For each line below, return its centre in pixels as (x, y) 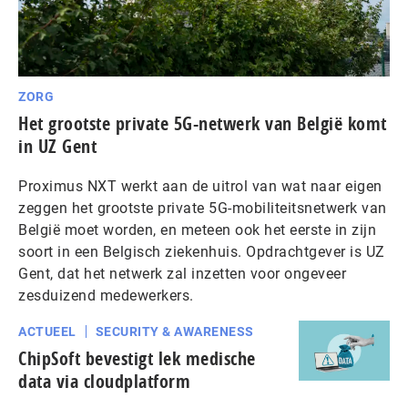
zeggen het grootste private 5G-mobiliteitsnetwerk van (203, 208)
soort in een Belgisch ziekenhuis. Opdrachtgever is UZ (202, 251)
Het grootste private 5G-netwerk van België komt (203, 123)
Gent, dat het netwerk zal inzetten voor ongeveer (182, 273)
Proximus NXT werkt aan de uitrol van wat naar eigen (200, 186)
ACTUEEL (47, 331)
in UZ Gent (57, 146)
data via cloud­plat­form (104, 381)
